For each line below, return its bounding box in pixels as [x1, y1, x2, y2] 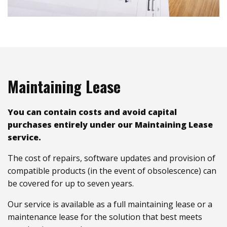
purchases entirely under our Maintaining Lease [8, 119, 213, 130]
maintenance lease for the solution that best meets [8, 211, 202, 222]
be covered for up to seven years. [8, 177, 134, 189]
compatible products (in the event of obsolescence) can [8, 165, 216, 176]
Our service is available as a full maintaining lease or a [8, 198, 212, 210]
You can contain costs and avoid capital [8, 106, 177, 118]
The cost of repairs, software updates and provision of [8, 152, 215, 164]
